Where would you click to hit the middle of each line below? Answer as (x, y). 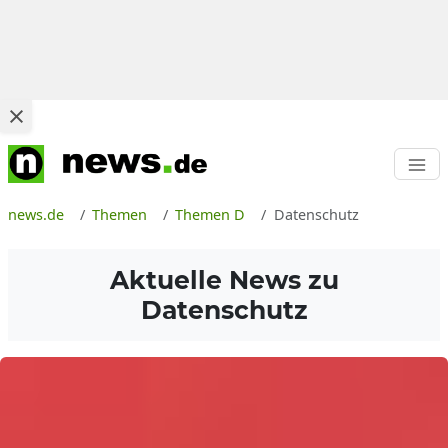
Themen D (210, 214)
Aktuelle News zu (224, 280)
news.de (36, 214)
